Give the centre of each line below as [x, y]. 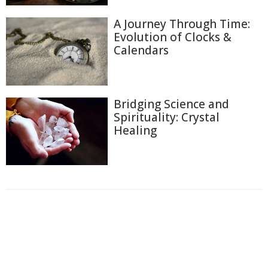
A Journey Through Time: [182, 24]
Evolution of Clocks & [173, 37]
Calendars [141, 51]
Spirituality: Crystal [167, 117]
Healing [135, 130]
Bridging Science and [171, 104]
